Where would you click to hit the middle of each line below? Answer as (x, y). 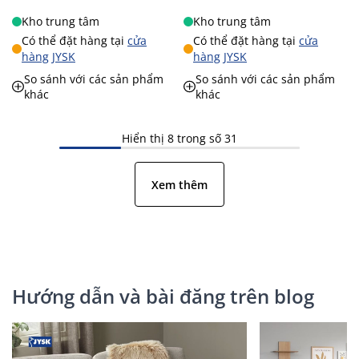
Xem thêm (179, 184)
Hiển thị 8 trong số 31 (179, 138)
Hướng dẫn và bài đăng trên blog (163, 296)
